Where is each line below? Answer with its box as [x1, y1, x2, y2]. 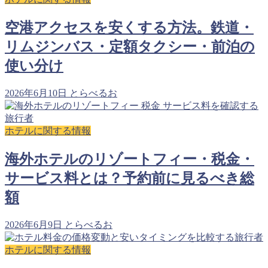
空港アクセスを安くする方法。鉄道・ [5, 20, 254, 36]
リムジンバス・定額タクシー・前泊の [5, 39, 255, 55]
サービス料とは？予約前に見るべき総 [5, 170, 254, 186]
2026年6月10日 [5, 88, 67, 99]
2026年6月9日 [5, 219, 62, 230]
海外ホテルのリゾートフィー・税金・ [5, 151, 254, 167]
